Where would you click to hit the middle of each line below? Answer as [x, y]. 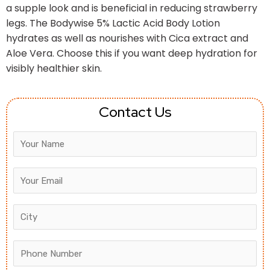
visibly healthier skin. [54, 68]
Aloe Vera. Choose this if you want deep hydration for [132, 53]
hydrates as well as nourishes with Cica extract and [127, 38]
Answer [38, 139]
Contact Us [135, 111]
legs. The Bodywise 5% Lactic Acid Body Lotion [113, 23]
